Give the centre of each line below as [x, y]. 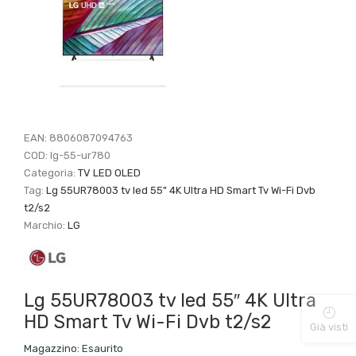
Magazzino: [52, 348]
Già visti [329, 327]
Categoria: [51, 172]
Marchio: [46, 225]
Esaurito [102, 348]
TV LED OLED [110, 172]
